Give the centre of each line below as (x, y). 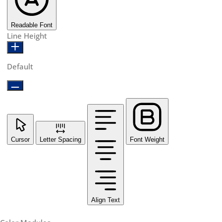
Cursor (20, 139)
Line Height (27, 35)
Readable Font (32, 25)
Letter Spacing (60, 139)
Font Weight (147, 139)
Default (20, 66)
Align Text (106, 200)
